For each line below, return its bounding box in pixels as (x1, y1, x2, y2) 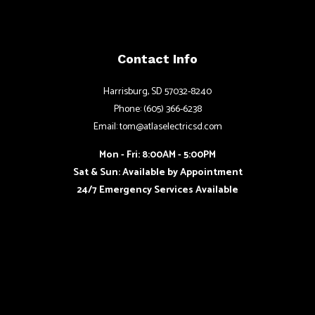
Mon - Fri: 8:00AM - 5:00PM (99, 147, 216, 164)
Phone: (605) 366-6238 (113, 101, 202, 118)
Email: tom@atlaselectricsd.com (93, 119, 222, 136)
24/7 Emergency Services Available (77, 182, 238, 199)
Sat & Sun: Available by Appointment (72, 165, 243, 181)
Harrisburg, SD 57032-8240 (103, 84, 212, 101)
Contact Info (117, 51, 198, 67)
